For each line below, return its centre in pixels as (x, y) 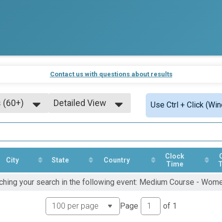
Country (116, 160)
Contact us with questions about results (111, 74)
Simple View (77, 118)
